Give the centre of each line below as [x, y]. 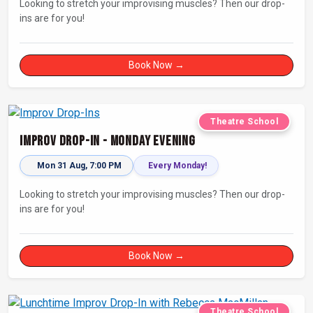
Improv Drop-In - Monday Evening [108, 141]
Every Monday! [177, 165]
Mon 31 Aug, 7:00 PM [79, 165]
